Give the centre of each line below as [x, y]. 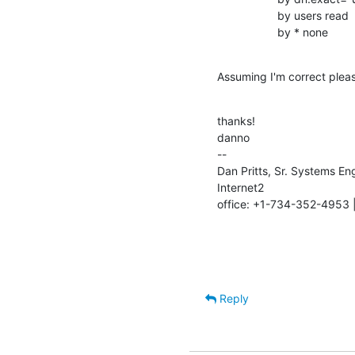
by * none [303, 32]
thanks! [236, 120]
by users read [247, 15]
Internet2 [240, 187]
